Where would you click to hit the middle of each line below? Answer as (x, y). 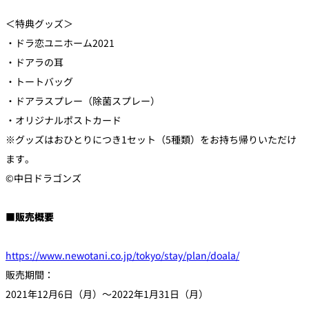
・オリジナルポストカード (63, 120)
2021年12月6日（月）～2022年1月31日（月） (107, 293)
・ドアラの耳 (34, 62)
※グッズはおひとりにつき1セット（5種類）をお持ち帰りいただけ (151, 139)
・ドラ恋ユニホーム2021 (60, 42)
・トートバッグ (39, 81)
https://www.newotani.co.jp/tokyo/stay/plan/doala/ (122, 255)
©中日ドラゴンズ (43, 178)
